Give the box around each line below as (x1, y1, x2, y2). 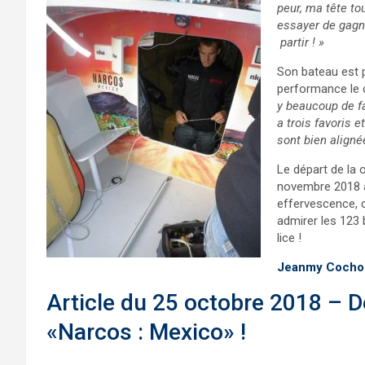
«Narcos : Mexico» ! (46, 319, 252, 345)
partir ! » (277, 35, 324, 50)
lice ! (277, 231, 301, 245)
